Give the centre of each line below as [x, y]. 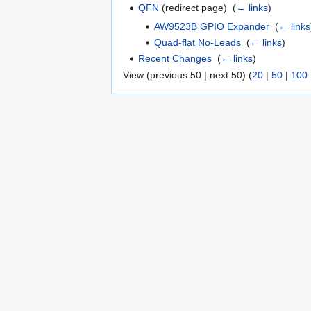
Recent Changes [175, 59]
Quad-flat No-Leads [197, 42]
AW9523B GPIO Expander [211, 26]
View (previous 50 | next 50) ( [187, 75]
